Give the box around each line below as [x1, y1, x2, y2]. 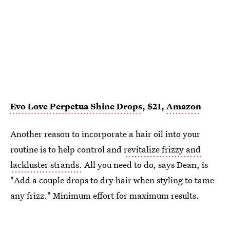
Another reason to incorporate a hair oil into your [10, 128, 200, 140]
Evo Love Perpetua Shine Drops [10, 100, 142, 112]
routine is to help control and [10, 143, 124, 156]
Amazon [166, 100, 201, 112]
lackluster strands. [10, 159, 82, 171]
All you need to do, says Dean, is [82, 159, 208, 171]
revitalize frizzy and [124, 143, 201, 156]
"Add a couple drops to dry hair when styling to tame [10, 174, 214, 186]
